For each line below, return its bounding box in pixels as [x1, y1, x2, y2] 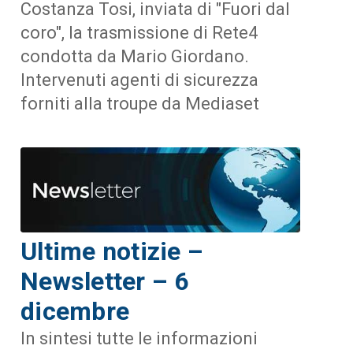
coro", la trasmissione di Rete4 [20, 23, 258, 43]
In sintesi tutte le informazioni [20, 328, 258, 348]
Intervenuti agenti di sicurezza [20, 70, 259, 91]
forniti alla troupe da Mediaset [20, 94, 260, 114]
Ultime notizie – [20, 236, 204, 266]
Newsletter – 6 [20, 266, 189, 296]
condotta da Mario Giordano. [20, 46, 250, 67]
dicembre [20, 295, 130, 326]
